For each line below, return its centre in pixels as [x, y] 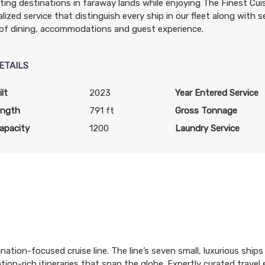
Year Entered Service [217, 93]
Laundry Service [208, 128]
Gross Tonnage [206, 111]
